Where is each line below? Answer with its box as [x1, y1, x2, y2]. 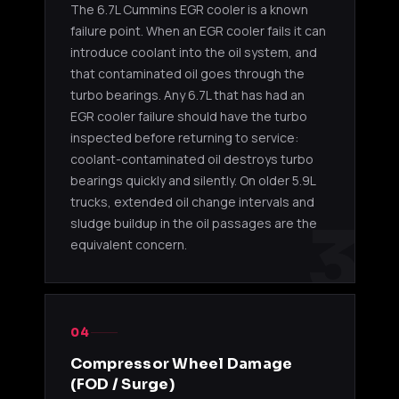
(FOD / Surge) [69, 374, 175, 394]
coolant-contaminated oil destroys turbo [69, 150, 313, 167]
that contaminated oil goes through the [69, 64, 305, 82]
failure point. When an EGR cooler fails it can [69, 21, 326, 39]
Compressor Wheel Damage [69, 354, 293, 373]
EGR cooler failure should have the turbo [69, 107, 307, 125]
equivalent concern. [69, 235, 187, 253]
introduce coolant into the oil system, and [69, 43, 317, 61]
